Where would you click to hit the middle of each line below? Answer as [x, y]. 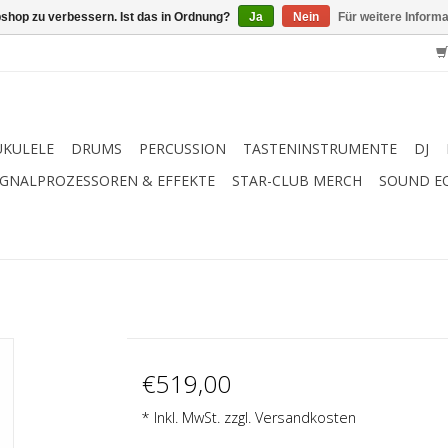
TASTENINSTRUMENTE [320, 148]
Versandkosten [305, 417]
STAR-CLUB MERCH [297, 180]
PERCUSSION [182, 148]
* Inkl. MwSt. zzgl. [198, 417]
